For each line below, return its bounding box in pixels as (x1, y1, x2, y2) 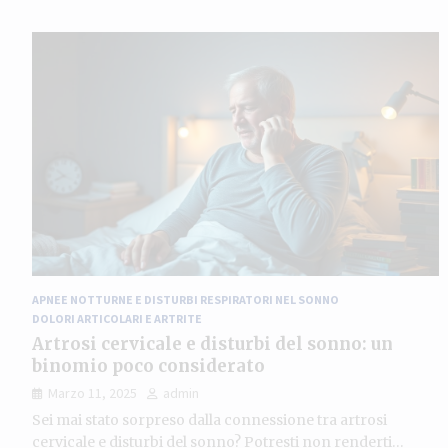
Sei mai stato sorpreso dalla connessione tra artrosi (32, 410, 387, 429)
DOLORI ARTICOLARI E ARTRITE (32, 310, 202, 326)
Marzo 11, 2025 (48, 383, 137, 402)
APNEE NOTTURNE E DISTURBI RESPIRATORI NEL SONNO (32, 291, 339, 307)
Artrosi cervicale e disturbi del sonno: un (32, 332, 393, 355)
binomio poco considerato (32, 354, 265, 377)
